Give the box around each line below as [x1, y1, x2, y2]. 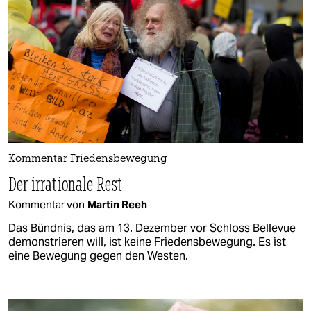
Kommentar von [8, 197, 85, 211]
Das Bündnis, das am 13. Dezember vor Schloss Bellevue [8, 220, 296, 235]
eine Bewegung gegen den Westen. [8, 248, 188, 263]
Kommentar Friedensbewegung [8, 153, 167, 165]
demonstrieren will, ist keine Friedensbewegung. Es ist [8, 234, 286, 249]
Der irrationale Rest [8, 171, 123, 196]
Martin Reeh [87, 197, 147, 211]
